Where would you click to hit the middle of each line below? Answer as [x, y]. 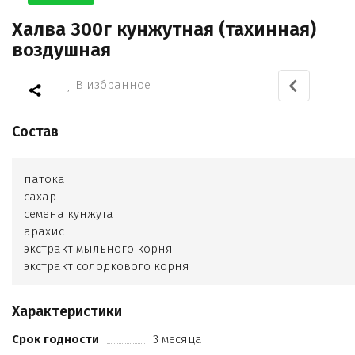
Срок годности [55, 340]
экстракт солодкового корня [107, 267]
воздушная [61, 50]
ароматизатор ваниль [88, 284]
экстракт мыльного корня [98, 249]
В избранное [113, 85]
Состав [35, 132]
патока [44, 179]
